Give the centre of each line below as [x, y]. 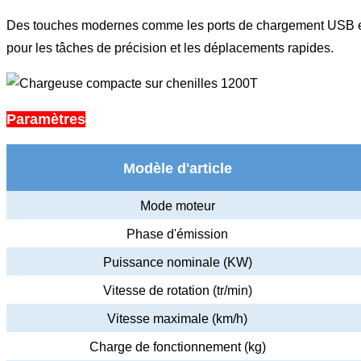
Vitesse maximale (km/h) [177, 318]
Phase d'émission [177, 234]
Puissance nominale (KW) [177, 262]
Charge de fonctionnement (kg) [177, 346]
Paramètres [46, 119]
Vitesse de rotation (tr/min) [177, 290]
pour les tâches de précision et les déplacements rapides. [170, 48]
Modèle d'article [177, 168]
